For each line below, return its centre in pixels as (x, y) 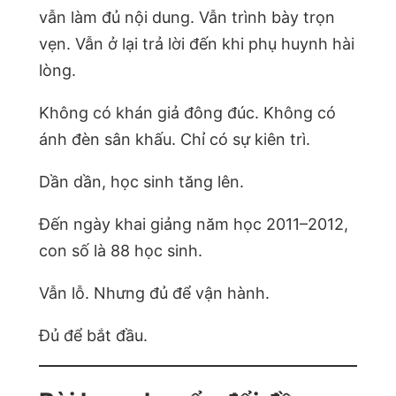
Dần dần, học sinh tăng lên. (141, 181)
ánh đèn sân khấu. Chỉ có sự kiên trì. (175, 139)
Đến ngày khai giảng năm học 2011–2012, (194, 224)
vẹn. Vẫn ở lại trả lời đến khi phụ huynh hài (197, 43)
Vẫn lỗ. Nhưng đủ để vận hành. (154, 293)
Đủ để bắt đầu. (93, 335)
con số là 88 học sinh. (121, 250)
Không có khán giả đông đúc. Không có (187, 112)
